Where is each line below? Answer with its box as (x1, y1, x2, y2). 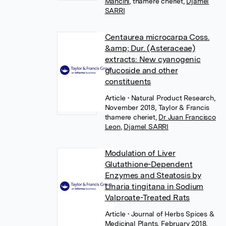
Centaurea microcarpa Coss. (104, 32, 210, 42)
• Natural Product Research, (127, 94, 215, 102)
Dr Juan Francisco (158, 113, 216, 121)
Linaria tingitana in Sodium (104, 182, 204, 191)
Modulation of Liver (104, 148, 176, 158)
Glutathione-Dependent (104, 159, 193, 169)
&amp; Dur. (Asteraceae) (104, 43, 195, 53)
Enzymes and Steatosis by (104, 171, 201, 180)
